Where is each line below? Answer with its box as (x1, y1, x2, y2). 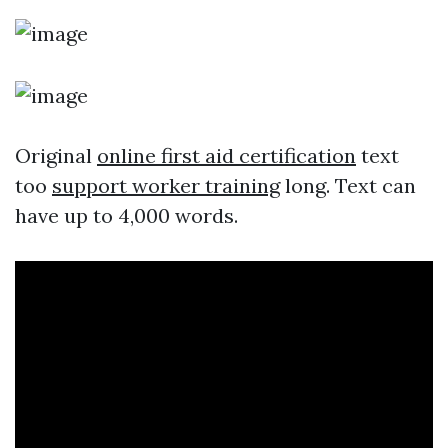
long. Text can (280, 173, 416, 198)
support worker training (52, 173, 280, 198)
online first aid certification (97, 143, 356, 168)
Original (15, 143, 97, 168)
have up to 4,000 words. (15, 203, 238, 228)
